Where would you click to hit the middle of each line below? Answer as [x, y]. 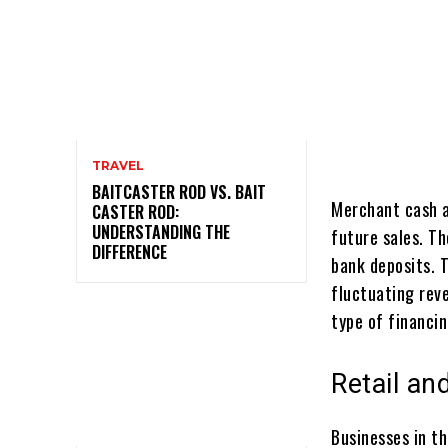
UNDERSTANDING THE [161, 232]
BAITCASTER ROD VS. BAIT [179, 192]
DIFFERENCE [129, 252]
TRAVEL [118, 166]
